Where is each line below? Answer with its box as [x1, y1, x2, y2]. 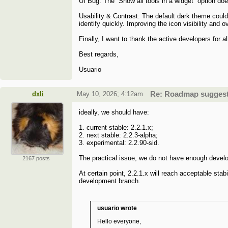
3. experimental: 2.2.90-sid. [79, 139, 160, 147]
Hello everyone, [97, 218, 141, 225]
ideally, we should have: [79, 108, 150, 117]
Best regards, [79, 50, 119, 59]
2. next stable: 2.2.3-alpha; [79, 131, 158, 139]
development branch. [79, 177, 141, 185]
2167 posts [22, 155, 50, 162]
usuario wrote [97, 205, 137, 212]
